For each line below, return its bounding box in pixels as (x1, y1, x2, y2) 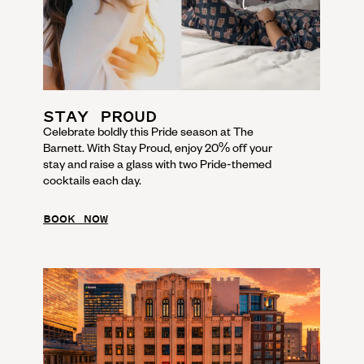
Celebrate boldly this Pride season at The (43, 123, 253, 139)
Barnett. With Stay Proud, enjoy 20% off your (43, 140, 272, 155)
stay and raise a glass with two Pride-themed (43, 156, 271, 171)
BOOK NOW (43, 210, 108, 227)
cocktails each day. (43, 172, 141, 188)
